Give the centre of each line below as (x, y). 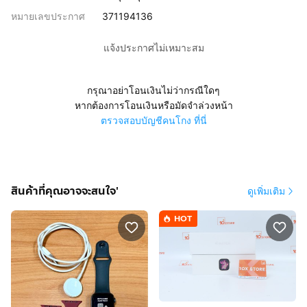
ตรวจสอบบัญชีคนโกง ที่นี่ (153, 120)
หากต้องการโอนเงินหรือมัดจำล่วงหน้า (153, 105)
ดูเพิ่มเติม (266, 191)
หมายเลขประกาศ (48, 16)
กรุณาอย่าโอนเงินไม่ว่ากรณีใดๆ (153, 90)
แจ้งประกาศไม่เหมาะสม (153, 48)
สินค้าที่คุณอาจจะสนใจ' (65, 191)
